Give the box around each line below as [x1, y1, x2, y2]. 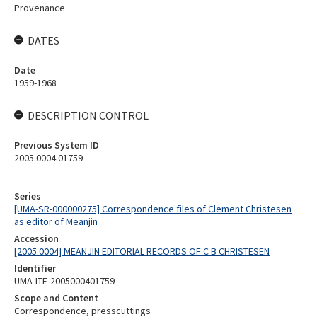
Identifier [14, 262, 56, 275]
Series [14, 190, 41, 202]
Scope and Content [14, 292, 98, 304]
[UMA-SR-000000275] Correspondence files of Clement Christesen [14, 202, 292, 215]
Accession [14, 232, 59, 245]
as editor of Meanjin [14, 215, 98, 228]
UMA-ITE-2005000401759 [14, 275, 115, 287]
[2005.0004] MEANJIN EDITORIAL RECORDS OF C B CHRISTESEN [14, 245, 270, 258]
